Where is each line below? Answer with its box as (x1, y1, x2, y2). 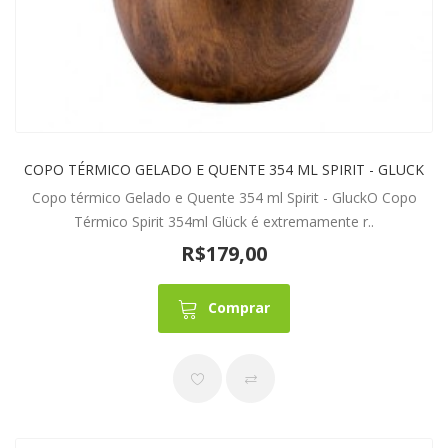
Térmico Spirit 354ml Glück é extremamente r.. (74, 211, 374, 231)
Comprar (208, 298, 270, 318)
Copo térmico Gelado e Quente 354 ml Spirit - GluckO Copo (31, 187, 417, 207)
